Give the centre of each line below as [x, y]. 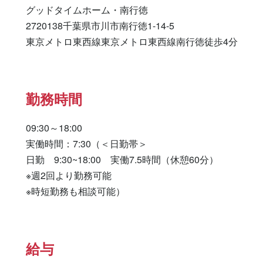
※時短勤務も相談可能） [75, 191]
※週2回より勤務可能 [69, 175]
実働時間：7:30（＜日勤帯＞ [87, 144]
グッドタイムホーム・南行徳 [87, 10]
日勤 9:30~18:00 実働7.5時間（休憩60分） [122, 159]
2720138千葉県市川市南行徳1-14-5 [100, 26]
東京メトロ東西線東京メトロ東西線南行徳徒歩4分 [132, 41]
